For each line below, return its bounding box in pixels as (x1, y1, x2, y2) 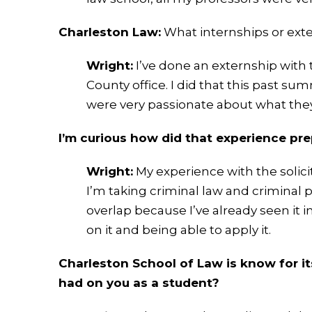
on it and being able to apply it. (86, 223, 271, 237)
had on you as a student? (58, 276, 223, 290)
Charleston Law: (58, 25, 161, 40)
